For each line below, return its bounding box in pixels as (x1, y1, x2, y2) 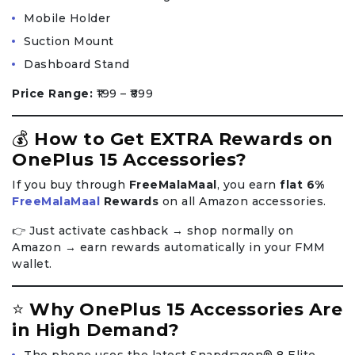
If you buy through (12, 177, 129, 193)
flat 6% (280, 177, 325, 193)
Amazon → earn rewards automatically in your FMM (12, 240, 326, 255)
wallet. (12, 257, 52, 272)
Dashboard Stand (24, 57, 130, 72)
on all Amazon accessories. (158, 194, 326, 209)
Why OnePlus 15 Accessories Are (29, 299, 342, 321)
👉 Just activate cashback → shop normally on (12, 223, 294, 239)
